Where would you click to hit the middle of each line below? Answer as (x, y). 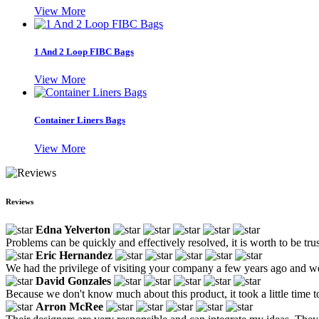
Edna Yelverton (73, 229)
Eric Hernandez (74, 255)
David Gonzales (73, 281)
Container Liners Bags (80, 120)
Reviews (20, 201)
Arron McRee (69, 306)
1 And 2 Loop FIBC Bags (84, 52)
